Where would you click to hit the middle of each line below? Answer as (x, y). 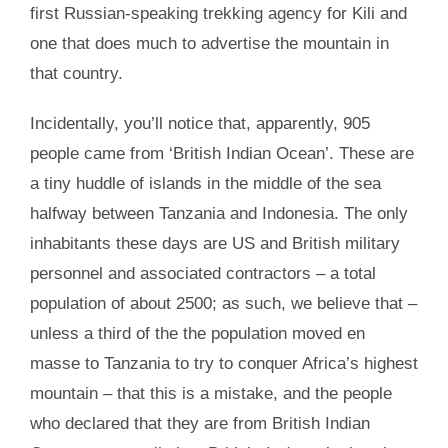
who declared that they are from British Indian (199, 423)
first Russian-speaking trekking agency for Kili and (218, 13)
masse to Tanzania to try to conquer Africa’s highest (223, 363)
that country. (76, 73)
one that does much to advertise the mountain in (209, 43)
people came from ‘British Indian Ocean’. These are (221, 153)
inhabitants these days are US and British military (214, 243)
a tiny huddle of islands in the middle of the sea (205, 183)
